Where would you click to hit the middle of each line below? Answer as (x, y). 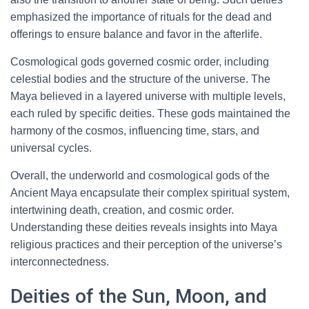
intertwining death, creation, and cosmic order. (122, 210)
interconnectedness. (60, 262)
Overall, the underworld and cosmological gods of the (140, 176)
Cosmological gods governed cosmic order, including (140, 62)
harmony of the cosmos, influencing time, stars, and (135, 131)
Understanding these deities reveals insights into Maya (144, 227)
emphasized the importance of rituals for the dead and (141, 17)
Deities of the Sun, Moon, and (139, 296)
